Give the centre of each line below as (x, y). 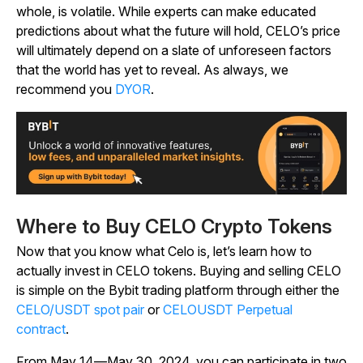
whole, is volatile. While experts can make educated (166, 12)
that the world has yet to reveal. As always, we (152, 70)
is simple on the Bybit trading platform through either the (178, 290)
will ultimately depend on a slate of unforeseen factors (174, 51)
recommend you (66, 90)
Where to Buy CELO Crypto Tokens (174, 227)
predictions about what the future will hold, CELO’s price (178, 31)
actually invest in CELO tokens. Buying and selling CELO (179, 271)
